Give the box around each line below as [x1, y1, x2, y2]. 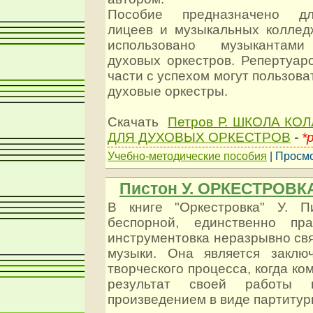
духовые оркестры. [108, 83, 228, 99]
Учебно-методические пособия [108, 149, 267, 162]
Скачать [108, 114, 163, 129]
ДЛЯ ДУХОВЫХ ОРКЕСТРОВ [108, 129, 291, 145]
